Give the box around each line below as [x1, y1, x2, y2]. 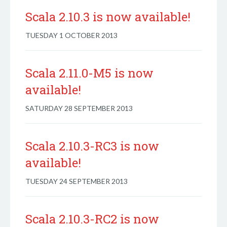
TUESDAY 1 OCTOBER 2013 [25, 31, 118, 40]
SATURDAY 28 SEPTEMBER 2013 [25, 104, 133, 112]
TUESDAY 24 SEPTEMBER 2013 [25, 177, 128, 185]
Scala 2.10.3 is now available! [25, 9, 191, 25]
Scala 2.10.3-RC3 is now [25, 138, 159, 154]
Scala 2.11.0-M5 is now [25, 65, 154, 81]
